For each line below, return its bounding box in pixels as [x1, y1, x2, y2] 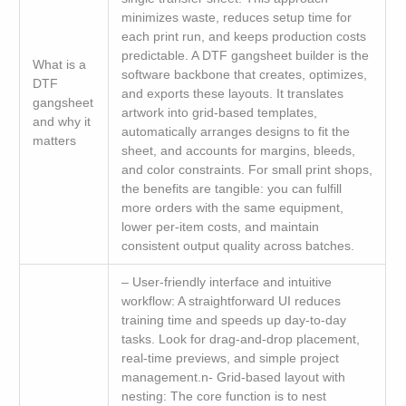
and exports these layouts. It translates [121, 86, 343, 101]
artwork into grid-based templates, [121, 105, 317, 120]
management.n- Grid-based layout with [121, 370, 345, 384]
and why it [32, 114, 91, 129]
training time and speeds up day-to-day [121, 313, 346, 327]
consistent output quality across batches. [121, 238, 354, 253]
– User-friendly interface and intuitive [121, 275, 332, 289]
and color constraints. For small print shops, [121, 162, 372, 177]
